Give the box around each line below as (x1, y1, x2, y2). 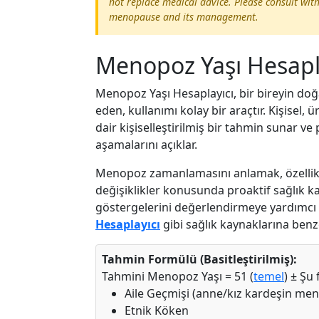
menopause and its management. (109, 10, 258, 23)
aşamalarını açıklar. (95, 137, 197, 152)
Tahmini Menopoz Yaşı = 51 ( (102, 268, 253, 284)
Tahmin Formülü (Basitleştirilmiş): (102, 251, 297, 267)
